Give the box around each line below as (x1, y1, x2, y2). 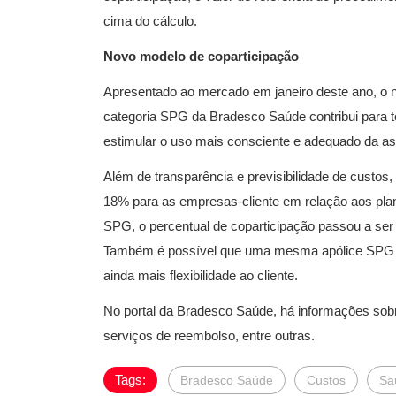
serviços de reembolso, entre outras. (103, 327, 315, 343)
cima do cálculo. (103, 12, 197, 28)
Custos (307, 372, 346, 387)
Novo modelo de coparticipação (103, 48, 299, 64)
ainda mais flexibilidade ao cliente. (103, 267, 298, 283)
